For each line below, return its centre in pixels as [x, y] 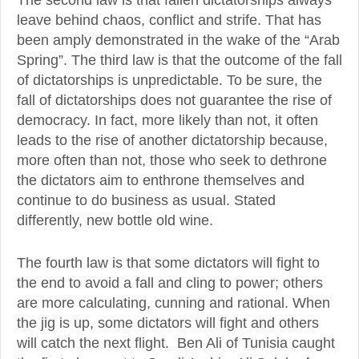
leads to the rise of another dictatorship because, [172, 140]
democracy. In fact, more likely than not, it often [167, 120]
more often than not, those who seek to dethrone [172, 160]
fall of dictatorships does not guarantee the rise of [174, 100]
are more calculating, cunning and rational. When [173, 303]
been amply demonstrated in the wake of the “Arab [178, 40]
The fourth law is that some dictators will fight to [168, 263]
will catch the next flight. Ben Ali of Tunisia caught [176, 343]
